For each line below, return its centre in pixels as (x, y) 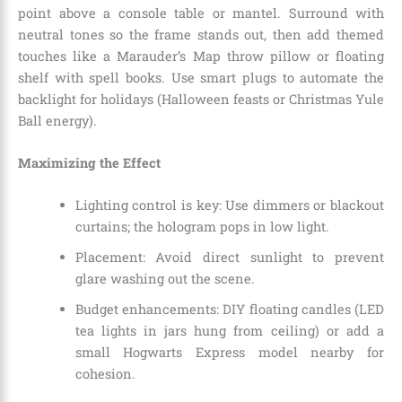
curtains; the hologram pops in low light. (202, 227)
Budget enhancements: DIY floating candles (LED (229, 310)
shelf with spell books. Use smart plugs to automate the (201, 77)
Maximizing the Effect (89, 163)
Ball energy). (57, 120)
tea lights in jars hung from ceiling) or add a (229, 331)
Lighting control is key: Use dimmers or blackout (229, 205)
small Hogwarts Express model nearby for (229, 353)
